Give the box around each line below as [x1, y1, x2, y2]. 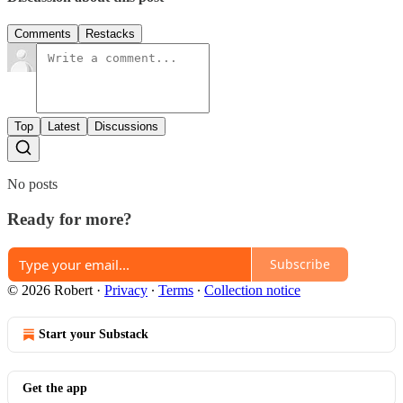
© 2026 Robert [7, 282, 93, 298]
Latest [48, 120, 80, 134]
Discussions [94, 120, 158, 134]
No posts [7, 176, 58, 193]
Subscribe [270, 255, 330, 273]
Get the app [22, 381, 87, 395]
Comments [14, 27, 71, 41]
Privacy [104, 282, 148, 298]
